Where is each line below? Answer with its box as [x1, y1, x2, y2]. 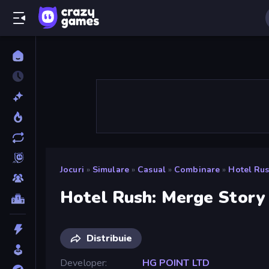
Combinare [174, 164, 220, 175]
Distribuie [86, 231, 132, 245]
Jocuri [60, 164, 84, 175]
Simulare [92, 164, 129, 175]
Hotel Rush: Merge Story [60, 186, 265, 209]
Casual [138, 164, 166, 175]
